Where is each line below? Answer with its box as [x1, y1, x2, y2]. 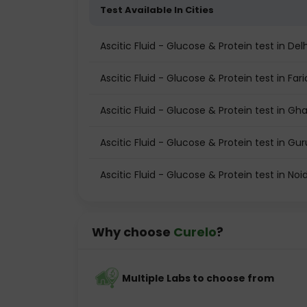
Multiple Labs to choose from [122, 271, 274, 285]
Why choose [92, 223, 173, 241]
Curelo [173, 223, 217, 241]
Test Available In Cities [100, 3, 214, 16]
